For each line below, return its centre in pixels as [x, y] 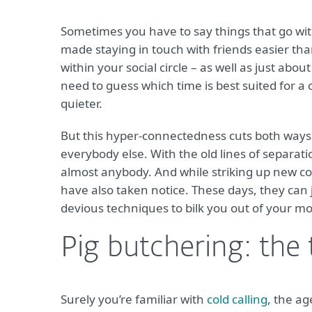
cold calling [237, 299]
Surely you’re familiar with [134, 299]
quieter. [81, 103]
